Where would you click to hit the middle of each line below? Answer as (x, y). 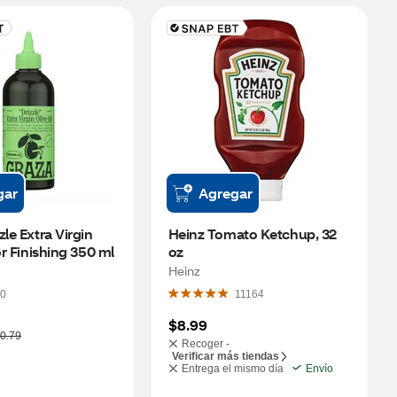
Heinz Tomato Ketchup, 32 (252, 234)
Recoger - (205, 344)
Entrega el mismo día (232, 369)
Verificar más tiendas (225, 356)
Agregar (225, 193)
